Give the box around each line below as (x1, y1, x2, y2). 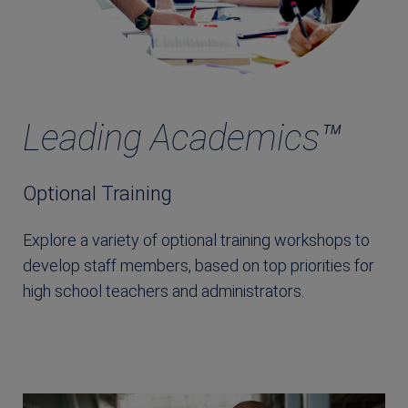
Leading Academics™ (23, 116, 342, 159)
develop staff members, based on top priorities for (23, 255, 374, 275)
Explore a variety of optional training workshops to (23, 229, 370, 250)
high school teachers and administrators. (23, 280, 304, 301)
